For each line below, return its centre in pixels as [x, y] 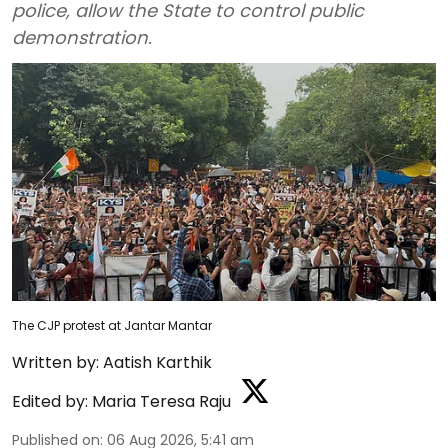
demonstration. [82, 37]
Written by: [55, 363]
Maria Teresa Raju [161, 402]
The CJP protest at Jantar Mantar [112, 326]
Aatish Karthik [157, 363]
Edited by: [50, 402]
